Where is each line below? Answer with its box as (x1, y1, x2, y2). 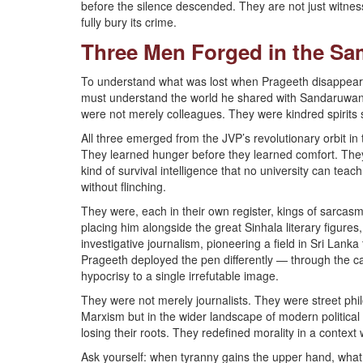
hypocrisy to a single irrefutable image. (81, 267, 279, 284)
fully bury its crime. (81, 14, 177, 30)
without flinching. (81, 178, 166, 194)
